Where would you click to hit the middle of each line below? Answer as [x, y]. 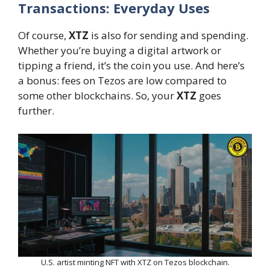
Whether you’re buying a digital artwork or [120, 51]
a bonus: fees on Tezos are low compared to [122, 81]
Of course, [43, 36]
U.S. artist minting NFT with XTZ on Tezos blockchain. [135, 262]
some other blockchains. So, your [97, 96]
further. [36, 111]
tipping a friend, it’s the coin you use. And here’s [131, 66]
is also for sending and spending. [168, 36]
